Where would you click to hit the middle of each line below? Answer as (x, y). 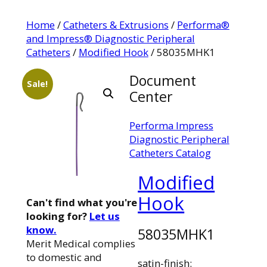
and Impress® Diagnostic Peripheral (110, 38)
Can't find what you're (81, 203)
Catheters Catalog (170, 153)
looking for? (58, 216)
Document (162, 80)
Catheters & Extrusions (116, 24)
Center (151, 96)
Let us (104, 216)
